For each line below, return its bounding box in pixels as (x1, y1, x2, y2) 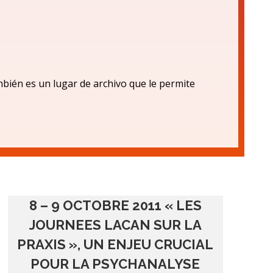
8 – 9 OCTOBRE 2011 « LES (29, 197, 202, 213)
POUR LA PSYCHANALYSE (30, 256, 200, 272)
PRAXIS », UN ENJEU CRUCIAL (17, 236, 214, 252)
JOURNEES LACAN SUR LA (29, 217, 202, 233)
